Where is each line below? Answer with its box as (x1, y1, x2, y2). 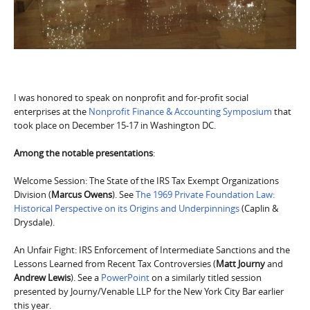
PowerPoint (101, 271, 149, 284)
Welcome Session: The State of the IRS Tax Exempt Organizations (14, 174, 279, 187)
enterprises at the (14, 104, 89, 118)
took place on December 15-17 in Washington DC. (14, 118, 218, 131)
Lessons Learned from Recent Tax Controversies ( (14, 257, 216, 270)
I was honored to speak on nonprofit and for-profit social (14, 91, 248, 104)
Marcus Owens (51, 188, 112, 201)
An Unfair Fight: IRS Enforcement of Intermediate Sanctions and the (14, 243, 290, 256)
